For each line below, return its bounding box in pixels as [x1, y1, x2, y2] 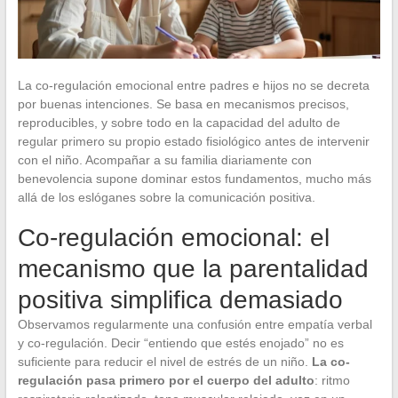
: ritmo [314, 372, 350, 387]
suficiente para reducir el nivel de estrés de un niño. [17, 354, 312, 369]
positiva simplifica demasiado [17, 285, 343, 314]
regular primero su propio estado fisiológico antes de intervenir [17, 133, 370, 148]
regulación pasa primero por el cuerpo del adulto [17, 372, 314, 387]
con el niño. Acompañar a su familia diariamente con [17, 152, 312, 167]
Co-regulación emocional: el [17, 223, 330, 251]
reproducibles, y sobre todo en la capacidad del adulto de [17, 115, 340, 130]
